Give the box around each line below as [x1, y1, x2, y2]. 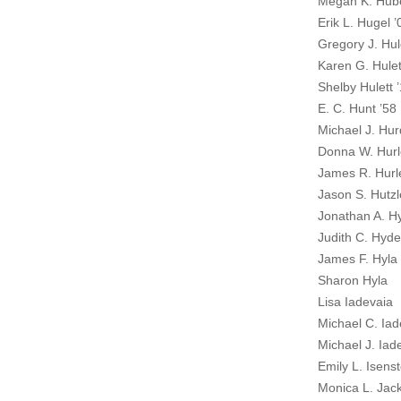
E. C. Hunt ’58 [318, 101, 397, 115]
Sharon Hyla [318, 273, 388, 287]
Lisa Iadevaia [318, 294, 393, 309]
